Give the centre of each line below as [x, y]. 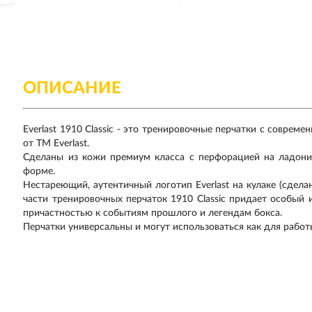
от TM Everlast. [56, 143]
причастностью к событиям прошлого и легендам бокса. [153, 213]
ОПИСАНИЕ [72, 88]
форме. [39, 171]
